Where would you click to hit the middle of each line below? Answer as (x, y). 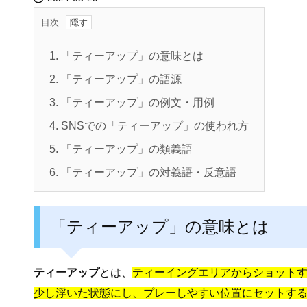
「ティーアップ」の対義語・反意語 (147, 172)
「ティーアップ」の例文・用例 (136, 102)
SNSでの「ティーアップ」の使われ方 (153, 126)
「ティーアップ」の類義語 (125, 149)
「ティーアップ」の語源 (120, 79)
